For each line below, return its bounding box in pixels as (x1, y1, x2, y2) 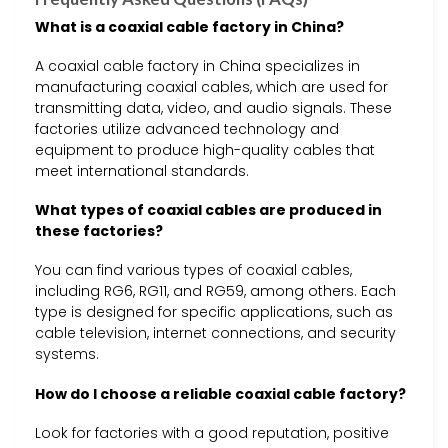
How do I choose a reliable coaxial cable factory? (35, 383, 406, 404)
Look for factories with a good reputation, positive (35, 422, 389, 443)
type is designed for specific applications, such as (35, 302, 393, 323)
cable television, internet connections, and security (35, 323, 396, 344)
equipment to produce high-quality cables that (35, 140, 375, 161)
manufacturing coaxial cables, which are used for (35, 77, 388, 98)
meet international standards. (35, 161, 249, 182)
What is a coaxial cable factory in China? (35, 16, 344, 37)
